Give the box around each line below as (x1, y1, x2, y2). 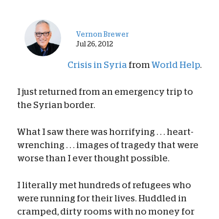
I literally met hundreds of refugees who (17, 180, 191, 190)
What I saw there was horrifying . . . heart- (17, 127, 194, 136)
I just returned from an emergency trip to (17, 87, 193, 96)
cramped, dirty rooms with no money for (17, 207, 195, 216)
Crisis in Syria (67, 60, 127, 69)
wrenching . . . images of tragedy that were (17, 140, 198, 150)
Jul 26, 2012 (76, 40, 113, 47)
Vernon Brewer (76, 30, 129, 38)
